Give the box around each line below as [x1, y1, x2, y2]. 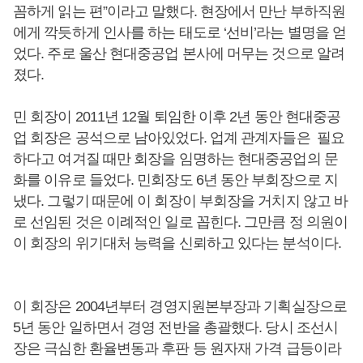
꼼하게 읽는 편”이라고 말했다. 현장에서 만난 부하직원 [13, 3, 346, 19]
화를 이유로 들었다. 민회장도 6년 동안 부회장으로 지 [13, 172, 339, 188]
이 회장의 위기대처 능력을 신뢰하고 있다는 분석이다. [13, 235, 341, 251]
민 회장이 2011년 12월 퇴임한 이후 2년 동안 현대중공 [13, 109, 341, 125]
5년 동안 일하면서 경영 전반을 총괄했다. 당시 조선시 [13, 319, 339, 335]
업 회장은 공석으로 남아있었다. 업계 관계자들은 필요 [13, 130, 345, 146]
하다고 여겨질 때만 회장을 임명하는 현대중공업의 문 [13, 151, 338, 167]
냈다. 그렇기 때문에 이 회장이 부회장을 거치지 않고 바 [13, 193, 348, 209]
